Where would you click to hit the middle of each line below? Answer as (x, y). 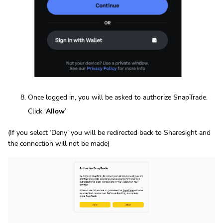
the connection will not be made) (59, 143)
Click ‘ (37, 111)
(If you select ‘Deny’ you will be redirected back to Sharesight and (109, 132)
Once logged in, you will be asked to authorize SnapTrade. (118, 97)
